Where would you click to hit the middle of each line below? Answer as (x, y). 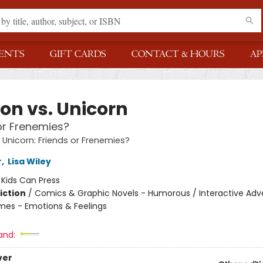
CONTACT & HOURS (178, 54)
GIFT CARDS (78, 54)
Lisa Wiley (29, 161)
